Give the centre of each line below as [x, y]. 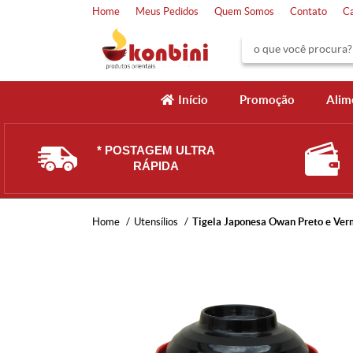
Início [193, 100]
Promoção [267, 100]
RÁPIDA [156, 166]
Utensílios [156, 222]
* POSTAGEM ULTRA [156, 150]
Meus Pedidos [167, 11]
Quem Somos [244, 11]
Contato [308, 11]
